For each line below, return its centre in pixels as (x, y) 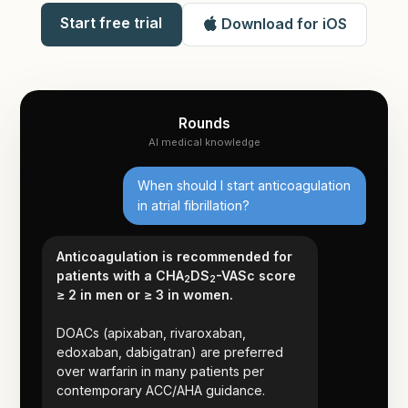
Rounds (204, 123)
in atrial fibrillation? (194, 205)
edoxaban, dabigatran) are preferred (170, 352)
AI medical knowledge (204, 142)
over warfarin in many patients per (160, 371)
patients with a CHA (120, 275)
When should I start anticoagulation (244, 185)
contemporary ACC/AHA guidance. (161, 390)
